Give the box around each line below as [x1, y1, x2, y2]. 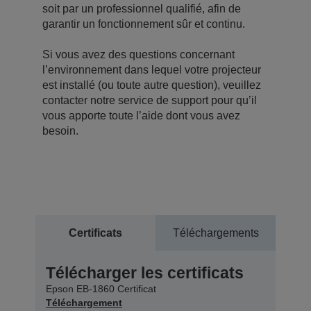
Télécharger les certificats [46, 263, 244, 282]
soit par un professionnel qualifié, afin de [42, 2, 241, 15]
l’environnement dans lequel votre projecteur [42, 63, 261, 76]
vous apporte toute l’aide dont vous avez [42, 109, 240, 121]
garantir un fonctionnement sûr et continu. [42, 17, 245, 30]
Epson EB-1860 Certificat [46, 283, 156, 294]
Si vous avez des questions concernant [42, 48, 235, 60]
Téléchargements [172, 226, 259, 239]
